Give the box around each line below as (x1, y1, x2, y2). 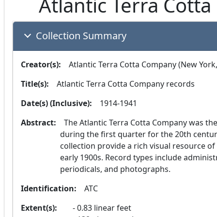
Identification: (21, 183, 77, 194)
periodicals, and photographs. (60, 164, 170, 175)
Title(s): (21, 78, 49, 90)
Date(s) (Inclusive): (21, 98, 92, 109)
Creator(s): (21, 59, 61, 70)
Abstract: (21, 117, 56, 128)
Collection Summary (36, 29, 126, 43)
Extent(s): (21, 202, 57, 214)
